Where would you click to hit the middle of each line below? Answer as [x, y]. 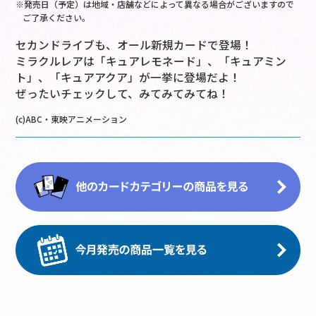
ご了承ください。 [57, 18]
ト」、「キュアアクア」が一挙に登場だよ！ [128, 78]
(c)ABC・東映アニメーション [72, 119]
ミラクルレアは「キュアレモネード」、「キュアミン [151, 61]
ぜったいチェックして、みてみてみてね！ [123, 94]
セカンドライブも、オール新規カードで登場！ [134, 45]
